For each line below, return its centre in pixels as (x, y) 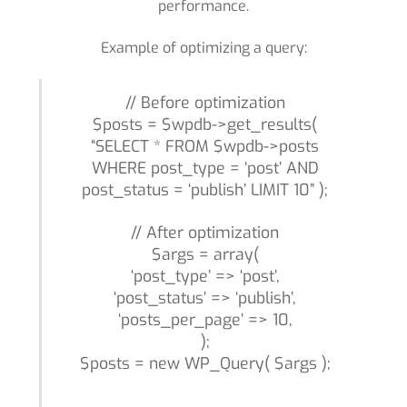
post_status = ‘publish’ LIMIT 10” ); (205, 190)
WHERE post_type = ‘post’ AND (205, 169)
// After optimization (205, 233)
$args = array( (205, 255)
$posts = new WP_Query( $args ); (205, 364)
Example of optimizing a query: (203, 48)
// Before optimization (205, 103)
